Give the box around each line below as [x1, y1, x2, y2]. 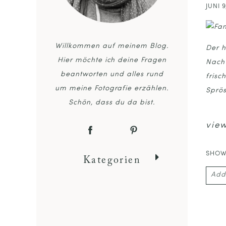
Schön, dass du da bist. [69, 99, 155, 107]
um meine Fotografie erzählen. [54, 85, 169, 93]
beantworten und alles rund [61, 71, 163, 79]
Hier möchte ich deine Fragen [57, 56, 167, 65]
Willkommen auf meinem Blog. [55, 42, 169, 50]
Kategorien [83, 155, 141, 166]
